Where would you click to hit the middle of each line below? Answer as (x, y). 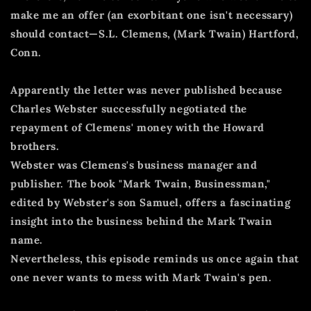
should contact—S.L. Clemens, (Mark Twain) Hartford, (155, 33)
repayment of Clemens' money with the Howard (137, 127)
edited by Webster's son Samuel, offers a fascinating (151, 202)
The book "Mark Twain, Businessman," (169, 183)
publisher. (37, 183)
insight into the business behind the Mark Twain (142, 221)
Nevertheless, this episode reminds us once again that (155, 258)
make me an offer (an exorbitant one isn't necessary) (152, 15)
